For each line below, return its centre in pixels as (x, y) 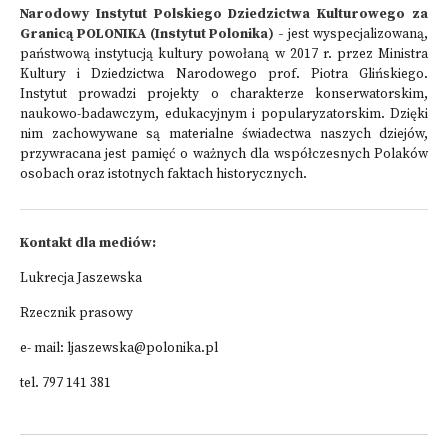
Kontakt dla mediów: (88, 243)
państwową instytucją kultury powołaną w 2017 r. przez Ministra (224, 54)
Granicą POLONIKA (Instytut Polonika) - (152, 34)
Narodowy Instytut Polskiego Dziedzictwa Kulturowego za (224, 14)
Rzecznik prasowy (76, 313)
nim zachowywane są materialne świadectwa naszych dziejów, (224, 134)
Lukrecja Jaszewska (81, 278)
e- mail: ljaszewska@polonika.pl (119, 348)
